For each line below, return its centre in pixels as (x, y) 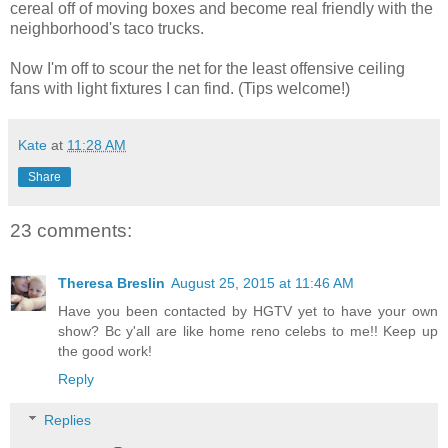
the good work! (105, 350)
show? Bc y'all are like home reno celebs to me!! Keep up (248, 330)
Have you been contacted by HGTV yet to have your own (248, 310)
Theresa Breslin (111, 282)
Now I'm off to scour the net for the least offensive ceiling (207, 69)
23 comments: (71, 231)
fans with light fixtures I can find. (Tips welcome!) (180, 89)
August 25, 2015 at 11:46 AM (262, 282)
